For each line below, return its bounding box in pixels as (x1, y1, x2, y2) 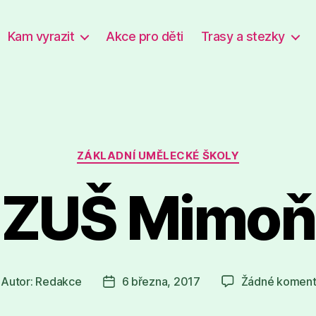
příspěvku (108, 292, 159, 307)
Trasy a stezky (200, 29, 285, 44)
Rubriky (157, 142, 201, 157)
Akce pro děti (106, 29, 183, 44)
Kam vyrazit (7, 29, 75, 44)
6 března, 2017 (121, 274, 200, 288)
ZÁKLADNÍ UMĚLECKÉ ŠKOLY (76, 149, 240, 162)
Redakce (35, 274, 82, 288)
